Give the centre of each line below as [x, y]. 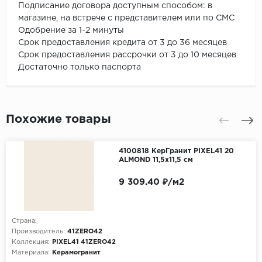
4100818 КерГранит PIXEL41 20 [176, 151]
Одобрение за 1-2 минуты [72, 30]
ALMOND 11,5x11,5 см [156, 160]
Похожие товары [58, 119]
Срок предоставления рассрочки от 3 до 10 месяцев [128, 55]
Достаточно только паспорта [80, 67]
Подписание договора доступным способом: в [115, 6]
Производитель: [38, 231]
